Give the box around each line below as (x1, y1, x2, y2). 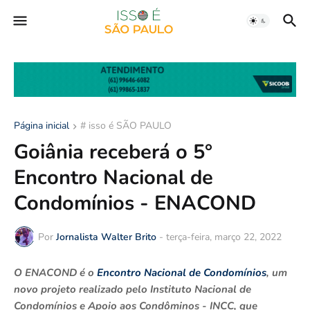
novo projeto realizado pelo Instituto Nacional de (14, 282, 251, 297)
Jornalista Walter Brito (56, 230, 156, 244)
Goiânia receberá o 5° (14, 138, 212, 166)
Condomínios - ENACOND (14, 190, 256, 217)
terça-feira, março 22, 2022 (166, 230, 282, 244)
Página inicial (14, 119, 69, 133)
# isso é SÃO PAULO (80, 119, 172, 133)
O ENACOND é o (14, 266, 97, 280)
